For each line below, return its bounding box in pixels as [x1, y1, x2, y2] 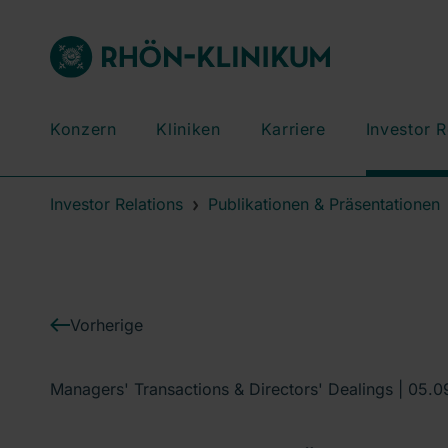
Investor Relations [50, 194, 183, 214]
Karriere [260, 119, 326, 139]
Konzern [50, 119, 117, 139]
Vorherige [70, 314, 143, 335]
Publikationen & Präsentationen [208, 194, 440, 214]
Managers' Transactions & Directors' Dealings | [50, 378, 408, 399]
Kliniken [156, 119, 221, 139]
